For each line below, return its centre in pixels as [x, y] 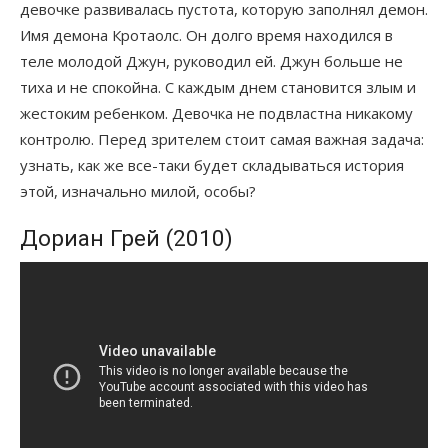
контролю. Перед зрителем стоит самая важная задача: [222, 138]
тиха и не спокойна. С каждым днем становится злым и [218, 86]
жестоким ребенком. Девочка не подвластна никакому [216, 112]
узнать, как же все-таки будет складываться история [212, 164]
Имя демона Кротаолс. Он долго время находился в [206, 34]
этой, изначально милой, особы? [138, 190]
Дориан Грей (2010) [126, 237]
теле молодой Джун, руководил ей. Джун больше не [211, 60]
